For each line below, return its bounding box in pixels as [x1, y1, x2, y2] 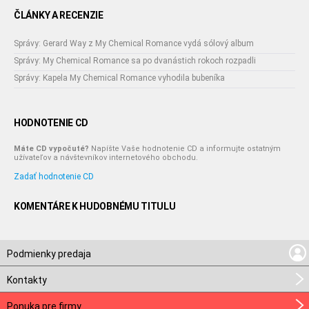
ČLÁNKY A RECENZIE [14, 10, 103, 21]
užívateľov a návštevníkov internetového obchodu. [14, 153, 198, 162]
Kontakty [7, 275, 47, 286]
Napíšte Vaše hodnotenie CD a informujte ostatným [89, 144, 281, 153]
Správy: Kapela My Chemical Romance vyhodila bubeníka [14, 73, 225, 83]
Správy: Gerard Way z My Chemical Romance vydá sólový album [14, 39, 254, 48]
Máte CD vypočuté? [14, 144, 89, 153]
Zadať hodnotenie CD [14, 172, 94, 181]
